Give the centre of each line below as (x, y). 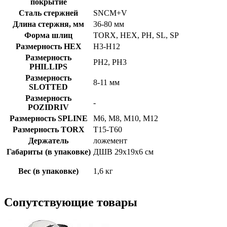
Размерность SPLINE (48, 119)
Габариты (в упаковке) (48, 152)
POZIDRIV (48, 107)
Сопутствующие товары (71, 202)
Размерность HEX (48, 47)
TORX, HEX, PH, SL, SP (136, 35)
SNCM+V (110, 13)
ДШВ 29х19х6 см (123, 152)
